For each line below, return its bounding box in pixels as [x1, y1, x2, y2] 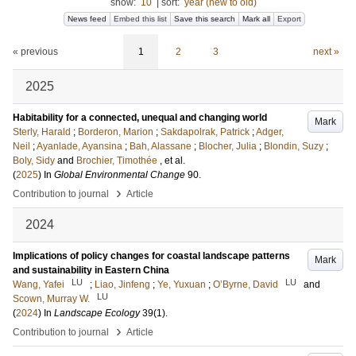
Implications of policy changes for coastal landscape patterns [13, 250, 290, 261]
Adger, [256, 126, 284, 137]
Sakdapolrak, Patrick [161, 126, 250, 137]
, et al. [160, 155, 185, 166]
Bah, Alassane [130, 141, 192, 152]
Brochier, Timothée [76, 155, 157, 166]
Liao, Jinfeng [95, 279, 150, 290]
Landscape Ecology [54, 308, 140, 319]
